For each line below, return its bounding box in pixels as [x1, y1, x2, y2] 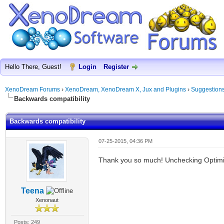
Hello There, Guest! [5, 63, 63, 70]
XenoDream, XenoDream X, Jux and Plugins [65, 86, 186, 93]
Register [103, 63, 129, 70]
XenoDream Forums [5, 86, 60, 93]
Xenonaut [35, 197, 59, 203]
